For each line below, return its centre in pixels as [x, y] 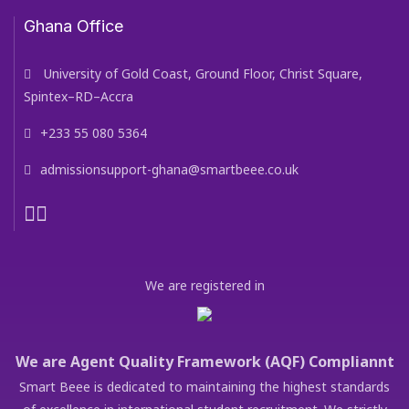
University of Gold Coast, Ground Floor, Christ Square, [201, 74]
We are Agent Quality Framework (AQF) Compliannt [204, 362]
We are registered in [204, 286]
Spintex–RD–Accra [79, 97]
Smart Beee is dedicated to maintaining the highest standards [204, 387]
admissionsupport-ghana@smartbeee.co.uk [169, 170]
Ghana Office [73, 26]
